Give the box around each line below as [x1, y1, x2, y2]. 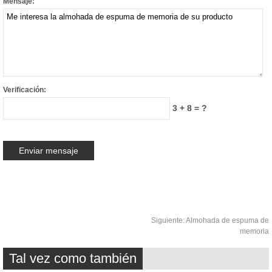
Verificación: [3, 85, 46, 94]
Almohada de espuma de [186, 216, 269, 225]
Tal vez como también [9, 250, 137, 266]
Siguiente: [151, 216, 186, 225]
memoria [240, 226, 269, 236]
